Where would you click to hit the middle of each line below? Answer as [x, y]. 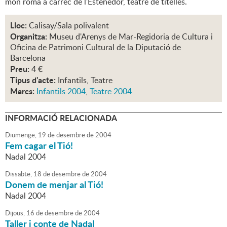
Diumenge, [21, 135]
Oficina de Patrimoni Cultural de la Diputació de [96, 47]
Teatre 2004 [111, 91]
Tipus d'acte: [33, 80]
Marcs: [22, 91]
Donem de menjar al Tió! [54, 185]
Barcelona [28, 58]
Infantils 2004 [61, 91]
